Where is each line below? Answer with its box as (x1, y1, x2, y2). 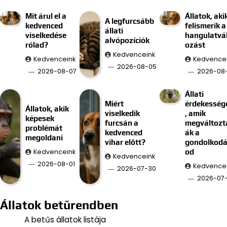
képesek (25, 113, 54, 123)
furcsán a (105, 119, 139, 128)
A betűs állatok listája (24, 214, 106, 225)
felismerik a (184, 21, 226, 30)
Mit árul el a (25, 12, 66, 21)
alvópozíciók (105, 35, 150, 45)
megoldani (25, 133, 63, 142)
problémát (25, 123, 62, 132)
